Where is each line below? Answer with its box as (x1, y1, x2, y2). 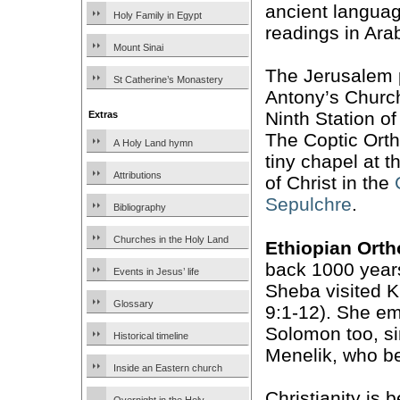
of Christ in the (265, 172, 395, 194)
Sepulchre (265, 194, 352, 215)
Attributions (113, 170, 162, 180)
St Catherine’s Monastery (113, 74, 223, 85)
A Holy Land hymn (113, 137, 193, 148)
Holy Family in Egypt (113, 10, 202, 21)
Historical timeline (113, 330, 188, 341)
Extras (88, 109, 118, 120)
